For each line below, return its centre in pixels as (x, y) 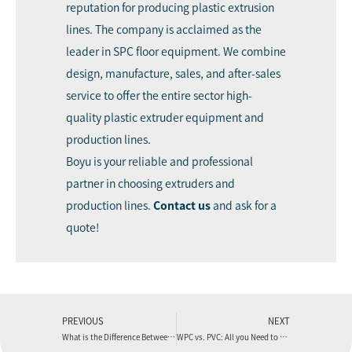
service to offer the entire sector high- (159, 95)
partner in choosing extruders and (150, 183)
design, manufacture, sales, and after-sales (173, 73)
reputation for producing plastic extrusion (170, 7)
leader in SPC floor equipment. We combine (176, 51)
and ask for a (245, 205)
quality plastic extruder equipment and (165, 117)
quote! (82, 227)
